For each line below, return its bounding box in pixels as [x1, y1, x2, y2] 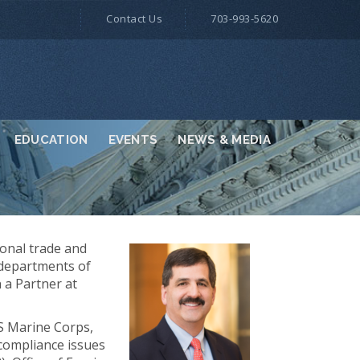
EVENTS [108, 133, 158, 147]
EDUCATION [14, 133, 88, 147]
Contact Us [106, 11, 162, 26]
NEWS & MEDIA [178, 133, 271, 147]
